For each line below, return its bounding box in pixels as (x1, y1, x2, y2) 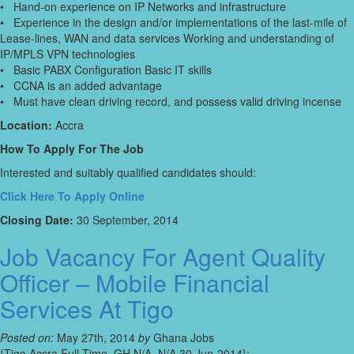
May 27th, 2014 (54, 330, 138, 346)
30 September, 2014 (73, 212, 179, 228)
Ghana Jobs (150, 330, 214, 346)
